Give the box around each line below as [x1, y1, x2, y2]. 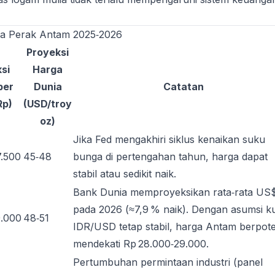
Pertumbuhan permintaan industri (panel [73, 256, 263, 268]
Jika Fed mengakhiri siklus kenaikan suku [73, 133, 265, 145]
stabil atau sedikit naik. [73, 168, 176, 180]
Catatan [163, 80, 204, 93]
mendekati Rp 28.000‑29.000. [73, 238, 209, 250]
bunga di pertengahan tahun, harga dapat [73, 150, 268, 163]
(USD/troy [23, 98, 72, 110]
